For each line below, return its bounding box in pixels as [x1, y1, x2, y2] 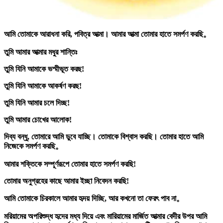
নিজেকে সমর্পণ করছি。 [4, 142, 63, 151]
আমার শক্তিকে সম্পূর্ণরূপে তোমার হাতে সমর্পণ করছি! [4, 160, 136, 169]
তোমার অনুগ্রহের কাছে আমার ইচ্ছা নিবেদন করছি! [4, 177, 129, 186]
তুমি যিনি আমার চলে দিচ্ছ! [4, 99, 70, 108]
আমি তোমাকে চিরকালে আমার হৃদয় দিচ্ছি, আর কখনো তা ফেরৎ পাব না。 [4, 194, 184, 203]
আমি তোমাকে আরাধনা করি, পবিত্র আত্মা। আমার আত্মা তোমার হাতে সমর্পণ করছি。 [4, 30, 211, 39]
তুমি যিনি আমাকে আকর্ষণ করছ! [4, 82, 82, 91]
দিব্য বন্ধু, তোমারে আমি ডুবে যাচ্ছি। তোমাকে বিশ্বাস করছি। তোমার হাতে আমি [4, 132, 204, 141]
